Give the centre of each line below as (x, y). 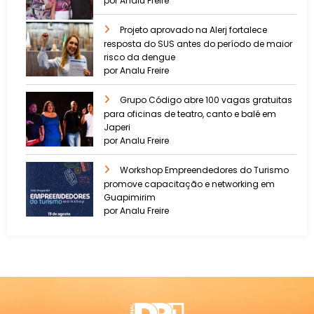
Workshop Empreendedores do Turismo (204, 170)
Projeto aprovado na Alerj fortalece (193, 29)
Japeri (117, 127)
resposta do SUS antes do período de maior (198, 43)
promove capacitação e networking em (189, 184)
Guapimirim (130, 197)
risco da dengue (139, 57)
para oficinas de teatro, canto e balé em (190, 114)
